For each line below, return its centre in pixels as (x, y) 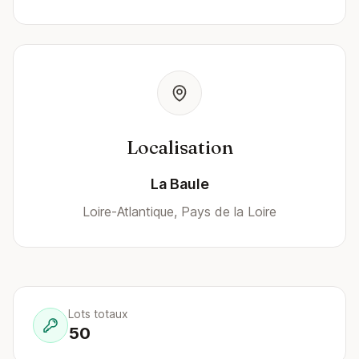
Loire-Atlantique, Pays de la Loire (179, 212)
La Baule (179, 184)
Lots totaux (98, 314)
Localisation (179, 147)
